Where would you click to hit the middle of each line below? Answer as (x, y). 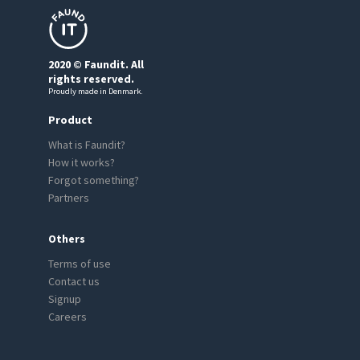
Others (66, 239)
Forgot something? (93, 180)
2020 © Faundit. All (96, 64)
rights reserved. (91, 79)
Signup (64, 299)
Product (70, 120)
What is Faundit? (86, 145)
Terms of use (79, 264)
